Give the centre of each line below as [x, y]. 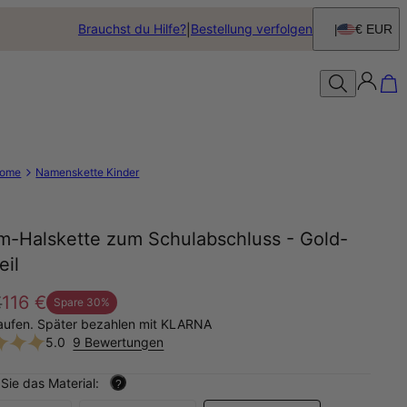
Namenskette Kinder [88, 172]
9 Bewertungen [119, 342]
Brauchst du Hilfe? [132, 29]
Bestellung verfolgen [251, 29]
